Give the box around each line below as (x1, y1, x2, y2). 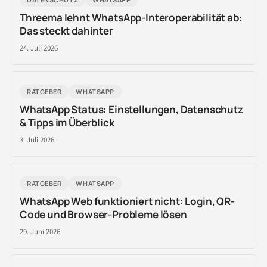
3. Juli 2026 (20, 135, 54, 145)
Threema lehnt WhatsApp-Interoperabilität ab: (20, 11, 243, 24)
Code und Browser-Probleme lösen (20, 207, 187, 221)
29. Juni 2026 (20, 226, 60, 237)
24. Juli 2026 (20, 43, 58, 54)
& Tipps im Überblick (20, 116, 114, 129)
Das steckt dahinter (20, 24, 113, 38)
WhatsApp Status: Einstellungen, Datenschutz (20, 103, 243, 116)
